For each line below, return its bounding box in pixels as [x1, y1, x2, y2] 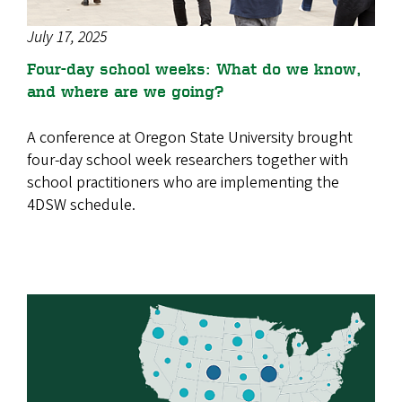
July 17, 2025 [27, 25, 107, 48]
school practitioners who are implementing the [27, 170, 339, 194]
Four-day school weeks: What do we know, [27, 58, 362, 77]
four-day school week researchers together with [27, 148, 348, 171]
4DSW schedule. [27, 193, 135, 216]
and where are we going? [27, 81, 223, 100]
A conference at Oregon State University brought [27, 126, 353, 149]
